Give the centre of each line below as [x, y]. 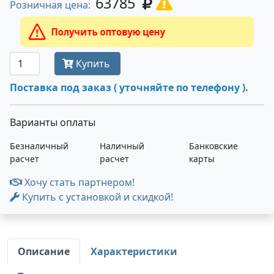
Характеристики [134, 251]
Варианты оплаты [53, 122]
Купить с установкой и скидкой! [96, 197]
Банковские [214, 146]
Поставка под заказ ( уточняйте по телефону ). [129, 87]
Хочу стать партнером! [78, 182]
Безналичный [39, 146]
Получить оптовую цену [168, 32]
